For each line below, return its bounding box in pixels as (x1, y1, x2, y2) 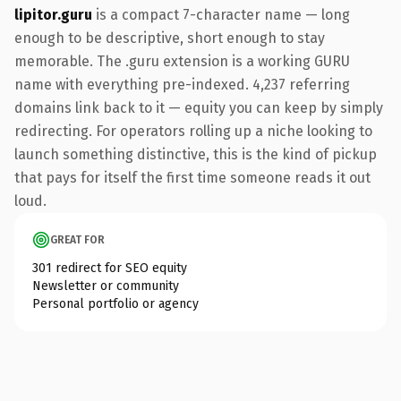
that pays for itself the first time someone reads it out (14, 168, 371, 186)
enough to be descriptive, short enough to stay (14, 29, 325, 47)
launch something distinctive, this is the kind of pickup (14, 145, 377, 163)
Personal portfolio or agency (32, 295, 199, 311)
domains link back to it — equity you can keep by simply (14, 98, 383, 116)
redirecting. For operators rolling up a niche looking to (14, 122, 372, 140)
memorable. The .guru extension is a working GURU (14, 52, 350, 70)
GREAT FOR (50, 233, 105, 246)
